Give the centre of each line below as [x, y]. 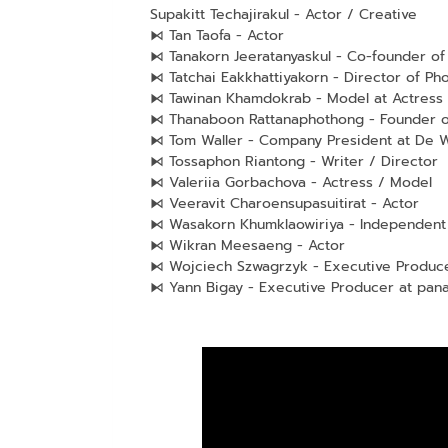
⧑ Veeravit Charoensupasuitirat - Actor [284, 203]
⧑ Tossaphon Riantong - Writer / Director [293, 161]
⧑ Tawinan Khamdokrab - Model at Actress [296, 98]
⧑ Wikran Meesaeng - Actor [247, 245]
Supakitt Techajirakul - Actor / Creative [283, 14]
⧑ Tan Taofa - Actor [216, 35]
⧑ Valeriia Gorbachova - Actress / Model [290, 182]
